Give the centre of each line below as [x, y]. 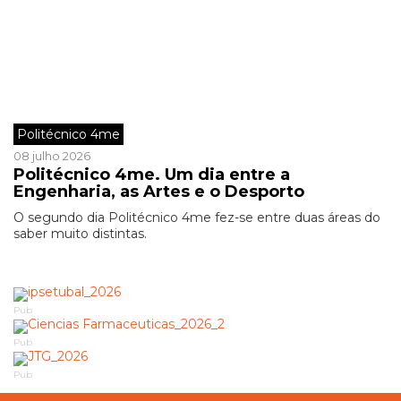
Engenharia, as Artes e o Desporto [159, 192]
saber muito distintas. [80, 234]
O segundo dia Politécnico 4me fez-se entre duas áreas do [197, 218]
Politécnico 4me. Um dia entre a [152, 175]
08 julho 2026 [52, 156]
